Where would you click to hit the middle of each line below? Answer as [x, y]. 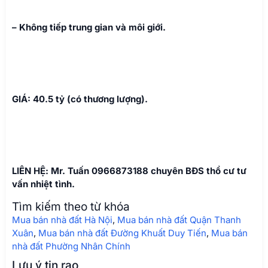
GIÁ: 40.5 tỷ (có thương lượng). [80, 99]
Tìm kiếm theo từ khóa [71, 206]
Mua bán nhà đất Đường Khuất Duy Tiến [122, 233]
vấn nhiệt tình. [43, 184]
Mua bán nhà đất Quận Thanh [179, 220]
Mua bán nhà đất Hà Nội [62, 220]
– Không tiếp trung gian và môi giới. [89, 27]
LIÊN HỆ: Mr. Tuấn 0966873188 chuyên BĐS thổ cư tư [129, 170]
